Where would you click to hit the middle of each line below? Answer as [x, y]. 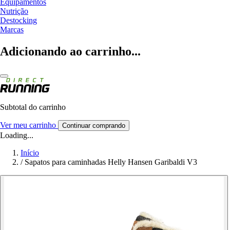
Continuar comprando [94, 125]
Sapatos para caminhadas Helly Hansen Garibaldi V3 [111, 162]
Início [30, 152]
